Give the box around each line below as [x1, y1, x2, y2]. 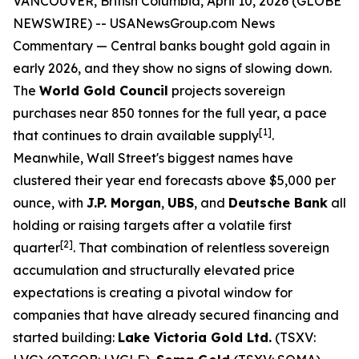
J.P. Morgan [87, 195, 161, 211]
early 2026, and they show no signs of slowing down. [13, 60, 332, 76]
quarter [13, 240, 60, 256]
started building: [13, 329, 118, 345]
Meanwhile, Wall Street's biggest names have [13, 150, 293, 166]
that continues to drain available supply [13, 127, 259, 143]
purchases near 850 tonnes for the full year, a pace [13, 105, 327, 121]
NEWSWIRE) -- [13, 15, 110, 31]
